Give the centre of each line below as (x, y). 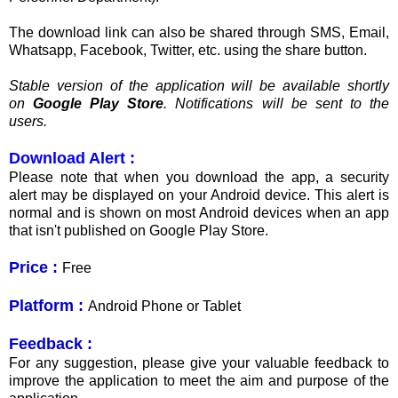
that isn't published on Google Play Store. (139, 230)
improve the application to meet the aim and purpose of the (199, 380)
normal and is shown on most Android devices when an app (199, 212)
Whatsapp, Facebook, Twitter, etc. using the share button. (188, 50)
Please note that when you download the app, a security (199, 177)
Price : (33, 267)
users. (28, 121)
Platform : (46, 305)
